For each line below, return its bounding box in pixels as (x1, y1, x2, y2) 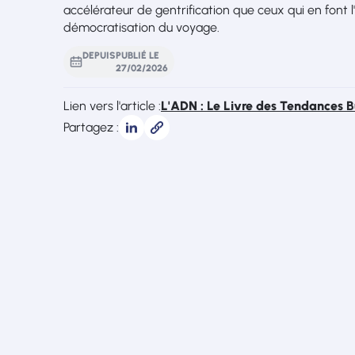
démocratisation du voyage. (63, 20, 219, 35)
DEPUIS (82, 50, 116, 61)
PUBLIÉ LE (116, 50, 159, 61)
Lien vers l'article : (63, 98, 161, 113)
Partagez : (63, 120, 119, 135)
